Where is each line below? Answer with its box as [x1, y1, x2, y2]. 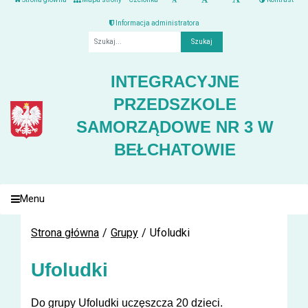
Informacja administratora [113, 19, 199, 27]
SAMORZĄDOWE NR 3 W [76, 117, 274, 136]
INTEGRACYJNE [111, 71, 240, 91]
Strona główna [31, 226, 99, 239]
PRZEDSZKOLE [113, 94, 237, 113]
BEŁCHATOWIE [114, 140, 236, 159]
